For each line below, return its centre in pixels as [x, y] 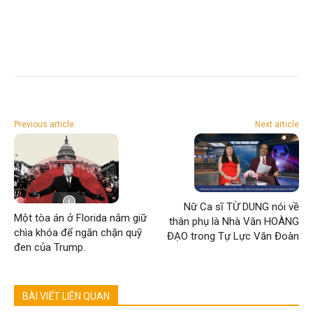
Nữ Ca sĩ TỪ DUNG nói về [241, 206]
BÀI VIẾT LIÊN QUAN [66, 296]
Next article [277, 124]
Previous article [44, 124]
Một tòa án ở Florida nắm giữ [80, 218]
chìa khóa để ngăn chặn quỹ [78, 232]
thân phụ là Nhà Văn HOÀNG [234, 221]
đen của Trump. [50, 247]
